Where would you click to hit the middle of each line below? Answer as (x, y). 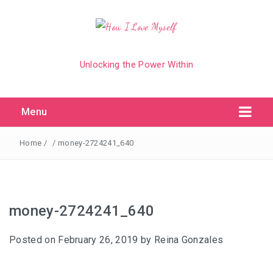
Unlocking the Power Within (136, 65)
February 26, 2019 (98, 240)
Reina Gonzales (189, 240)
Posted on (34, 240)
